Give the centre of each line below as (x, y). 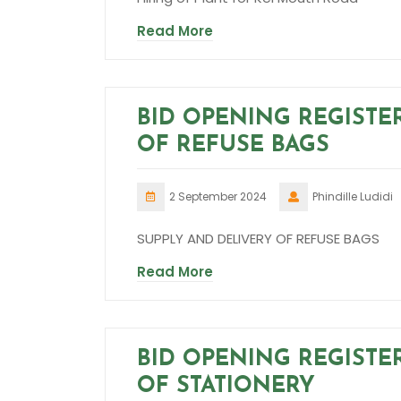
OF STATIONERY (226, 387)
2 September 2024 (218, 197)
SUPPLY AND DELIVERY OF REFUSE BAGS (258, 239)
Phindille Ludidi (353, 197)
